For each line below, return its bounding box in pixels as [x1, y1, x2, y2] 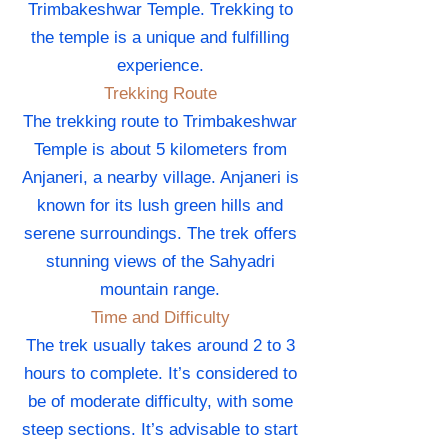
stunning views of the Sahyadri [45, 252, 275, 272]
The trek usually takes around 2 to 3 [25, 336, 295, 356]
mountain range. [100, 280, 220, 300]
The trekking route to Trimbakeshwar [23, 112, 297, 132]
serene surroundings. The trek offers [23, 224, 297, 244]
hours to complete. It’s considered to [23, 364, 297, 384]
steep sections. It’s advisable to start [22, 420, 298, 440]
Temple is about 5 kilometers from [33, 140, 287, 160]
